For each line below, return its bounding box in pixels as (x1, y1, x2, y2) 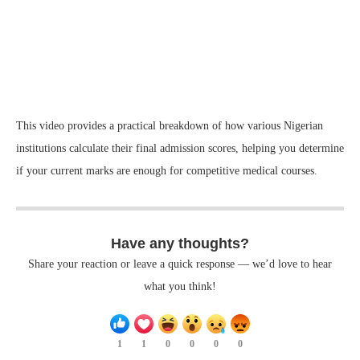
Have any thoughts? (111, 235, 249, 252)
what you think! (144, 280, 216, 292)
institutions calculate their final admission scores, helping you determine (16, 141, 344, 154)
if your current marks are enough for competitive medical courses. (16, 164, 317, 177)
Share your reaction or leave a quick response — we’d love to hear (28, 257, 332, 270)
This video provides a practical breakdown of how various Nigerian (16, 119, 323, 132)
